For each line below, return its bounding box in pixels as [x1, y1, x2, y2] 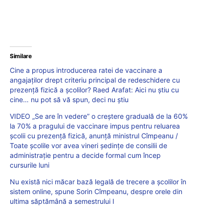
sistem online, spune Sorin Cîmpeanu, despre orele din [10, 187, 182, 196]
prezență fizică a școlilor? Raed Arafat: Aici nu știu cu [10, 86, 179, 94]
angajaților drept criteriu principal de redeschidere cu [10, 76, 180, 85]
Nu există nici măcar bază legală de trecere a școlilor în [10, 177, 186, 186]
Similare [10, 52, 32, 60]
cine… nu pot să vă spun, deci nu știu [10, 95, 129, 104]
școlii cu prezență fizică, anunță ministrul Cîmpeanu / [10, 131, 178, 140]
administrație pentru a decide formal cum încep [10, 151, 161, 160]
